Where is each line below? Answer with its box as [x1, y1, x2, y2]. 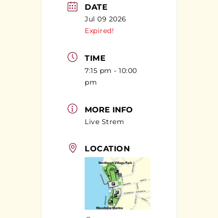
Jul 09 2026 [85, 15, 127, 24]
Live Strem [85, 117, 124, 126]
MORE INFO [85, 105, 133, 114]
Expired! [85, 26, 114, 36]
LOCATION [85, 144, 130, 154]
